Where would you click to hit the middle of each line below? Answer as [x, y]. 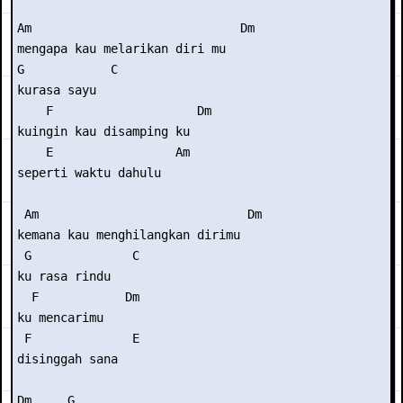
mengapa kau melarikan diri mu [121, 49]
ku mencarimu [60, 318]
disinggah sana [67, 359]
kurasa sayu [57, 90]
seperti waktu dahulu [89, 173]
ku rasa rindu [64, 276]
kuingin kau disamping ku [103, 131]
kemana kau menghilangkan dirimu [129, 235]
